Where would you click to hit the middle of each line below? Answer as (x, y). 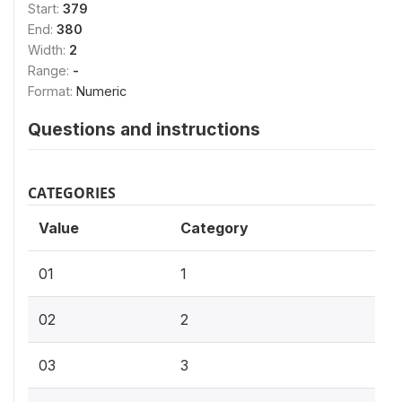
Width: (48, 49)
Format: (52, 91)
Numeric (101, 91)
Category (214, 227)
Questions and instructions (144, 129)
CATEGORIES (72, 192)
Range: (50, 70)
